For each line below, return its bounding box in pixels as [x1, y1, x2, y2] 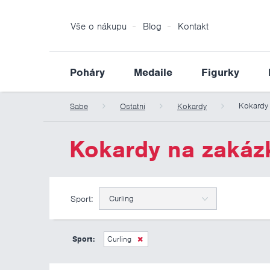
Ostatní [120, 101, 145, 111]
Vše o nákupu [71, 20, 127, 33]
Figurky [201, 66, 239, 79]
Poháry [70, 66, 105, 79]
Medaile [134, 66, 172, 79]
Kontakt [178, 20, 209, 33]
